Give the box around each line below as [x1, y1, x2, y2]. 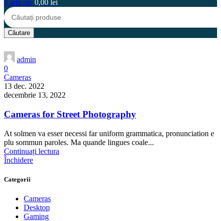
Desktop [24, 203, 50, 212]
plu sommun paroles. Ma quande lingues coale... [4, 138, 154, 147]
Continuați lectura [4, 147, 59, 155]
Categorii [4, 175, 31, 183]
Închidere [4, 155, 33, 164]
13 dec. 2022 [4, 82, 44, 91]
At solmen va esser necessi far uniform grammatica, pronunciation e [4, 129, 214, 138]
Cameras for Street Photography [4, 109, 136, 119]
